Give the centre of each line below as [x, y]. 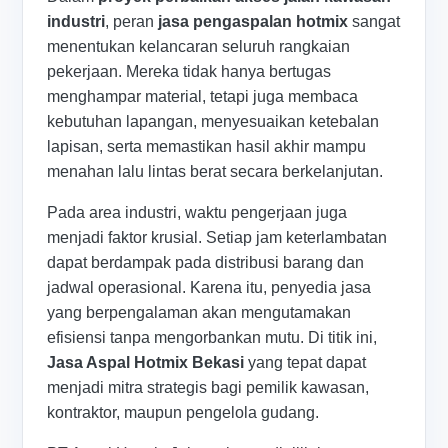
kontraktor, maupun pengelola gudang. [183, 413]
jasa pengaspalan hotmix [253, 22]
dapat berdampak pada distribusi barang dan [206, 263]
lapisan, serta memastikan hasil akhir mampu [207, 147]
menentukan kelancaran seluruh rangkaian [199, 47]
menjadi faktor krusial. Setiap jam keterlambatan [217, 238]
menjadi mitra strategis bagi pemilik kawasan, [208, 388]
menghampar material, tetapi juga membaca [203, 97]
